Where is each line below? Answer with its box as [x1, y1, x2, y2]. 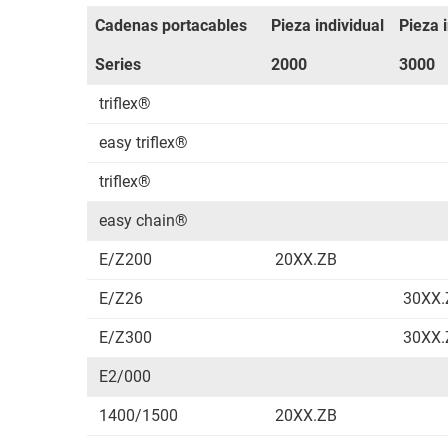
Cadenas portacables [94, 16, 247, 35]
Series [94, 55, 141, 74]
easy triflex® [94, 133, 196, 152]
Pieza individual [270, 16, 384, 35]
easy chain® [94, 211, 196, 230]
